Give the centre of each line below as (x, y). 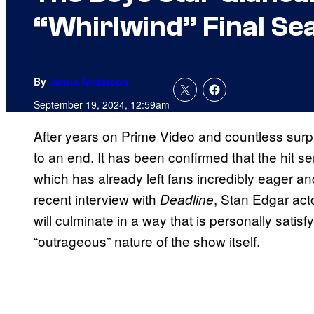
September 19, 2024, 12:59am (102, 105)
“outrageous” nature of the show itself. (147, 241)
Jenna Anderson (89, 82)
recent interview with (97, 199)
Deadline (187, 199)
